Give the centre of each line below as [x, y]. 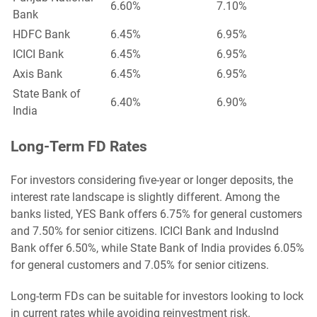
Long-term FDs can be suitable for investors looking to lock [157, 296]
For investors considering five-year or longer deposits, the [152, 180]
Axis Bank [38, 74]
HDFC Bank [41, 34]
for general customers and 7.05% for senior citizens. [140, 265]
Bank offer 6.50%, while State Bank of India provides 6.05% [157, 248]
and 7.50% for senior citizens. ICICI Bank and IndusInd [145, 231]
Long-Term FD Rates [79, 146]
